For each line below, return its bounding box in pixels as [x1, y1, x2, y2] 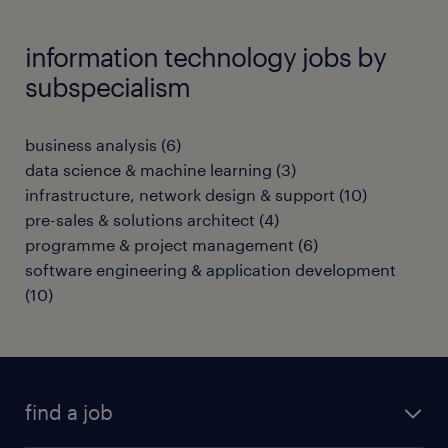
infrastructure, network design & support [25, 185, 335, 204]
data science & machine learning [25, 160, 272, 179]
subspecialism [25, 71, 190, 102]
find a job [25, 400, 113, 424]
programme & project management [25, 235, 294, 254]
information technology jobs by [25, 41, 386, 72]
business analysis [25, 135, 157, 154]
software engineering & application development [25, 260, 396, 279]
